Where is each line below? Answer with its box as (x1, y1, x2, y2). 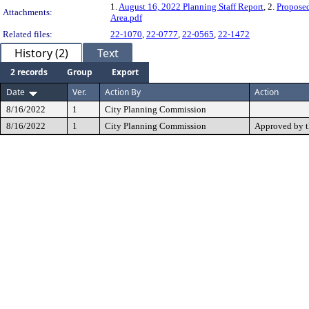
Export (112, 66, 139, 78)
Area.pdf (110, 12, 142, 23)
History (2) (14, 46, 68, 61)
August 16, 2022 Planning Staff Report (119, 1, 263, 12)
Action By (105, 86, 141, 98)
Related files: (3, 29, 52, 39)
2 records (10, 66, 48, 78)
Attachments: (3, 7, 52, 17)
